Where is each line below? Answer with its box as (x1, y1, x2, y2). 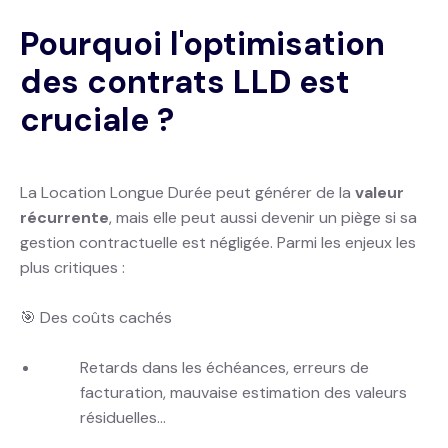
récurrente (20, 207, 109, 228)
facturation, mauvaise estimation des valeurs (80, 382, 407, 403)
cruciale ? (20, 99, 174, 141)
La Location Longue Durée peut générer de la (20, 182, 355, 203)
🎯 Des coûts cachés (20, 307, 172, 328)
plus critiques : (20, 257, 125, 278)
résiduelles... (80, 407, 166, 428)
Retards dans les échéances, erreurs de (80, 357, 369, 378)
